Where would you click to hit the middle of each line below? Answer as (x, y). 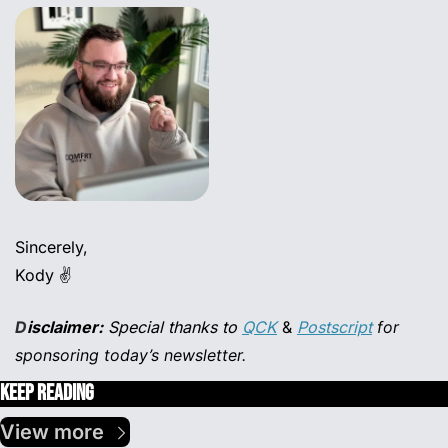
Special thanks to (170, 327)
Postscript (334, 327)
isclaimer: (65, 327)
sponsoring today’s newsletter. (130, 355)
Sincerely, (51, 247)
